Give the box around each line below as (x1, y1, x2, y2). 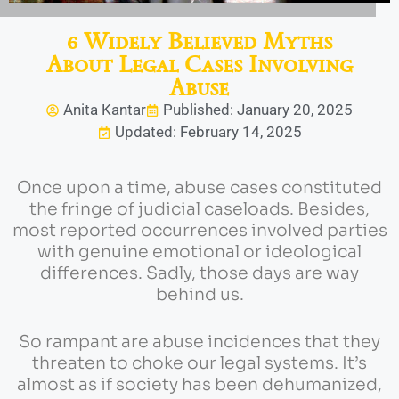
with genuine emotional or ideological (37, 241, 362, 264)
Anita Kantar (63, 101, 146, 119)
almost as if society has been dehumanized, (17, 373, 382, 395)
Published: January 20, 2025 (163, 101, 353, 119)
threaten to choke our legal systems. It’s (32, 352, 367, 374)
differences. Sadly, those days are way (40, 263, 359, 285)
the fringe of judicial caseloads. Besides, (29, 199, 370, 221)
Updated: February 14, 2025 (114, 123, 302, 142)
